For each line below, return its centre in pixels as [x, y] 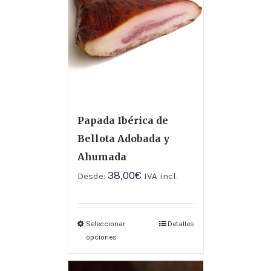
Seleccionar [105, 224]
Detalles [181, 224]
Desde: [92, 176]
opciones [101, 237]
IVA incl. [159, 176]
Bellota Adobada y [123, 139]
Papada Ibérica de [122, 121]
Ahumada [102, 157]
